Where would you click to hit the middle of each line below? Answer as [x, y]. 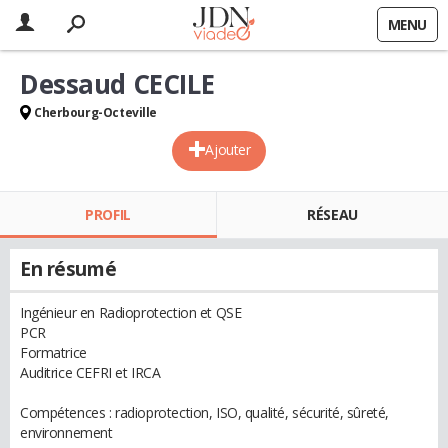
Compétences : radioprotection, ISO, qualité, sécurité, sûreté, [204, 412]
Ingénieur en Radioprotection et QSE [131, 312]
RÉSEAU [332, 214]
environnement [66, 432]
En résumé [68, 269]
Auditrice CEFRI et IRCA [90, 372]
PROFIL [108, 214]
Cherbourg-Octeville [96, 112]
